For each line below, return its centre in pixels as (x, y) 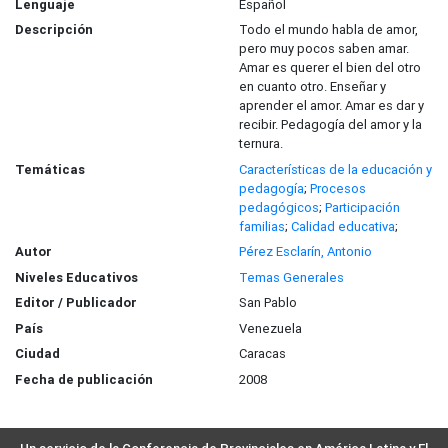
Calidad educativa (343, 226)
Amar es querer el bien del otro (330, 68)
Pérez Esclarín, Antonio (305, 252)
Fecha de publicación (84, 379)
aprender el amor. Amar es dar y (331, 106)
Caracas (262, 354)
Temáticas (50, 169)
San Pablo (268, 303)
